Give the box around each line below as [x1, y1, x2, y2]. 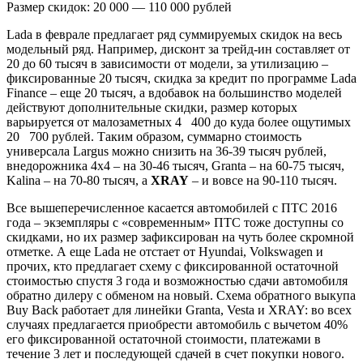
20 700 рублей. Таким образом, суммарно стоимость [6, 129, 301, 143]
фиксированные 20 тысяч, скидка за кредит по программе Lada [6, 70, 357, 85]
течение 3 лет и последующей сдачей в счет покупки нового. [6, 346, 344, 361]
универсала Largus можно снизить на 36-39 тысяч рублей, [6, 143, 327, 158]
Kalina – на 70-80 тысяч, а [6, 173, 151, 187]
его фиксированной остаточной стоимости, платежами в [6, 331, 321, 346]
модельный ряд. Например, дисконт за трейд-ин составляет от [6, 41, 350, 56]
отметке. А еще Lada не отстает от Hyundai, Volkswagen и [6, 244, 323, 258]
